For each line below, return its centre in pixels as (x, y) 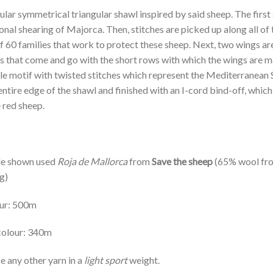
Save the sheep (182, 161)
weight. (144, 260)
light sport (107, 260)
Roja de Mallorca (92, 161)
